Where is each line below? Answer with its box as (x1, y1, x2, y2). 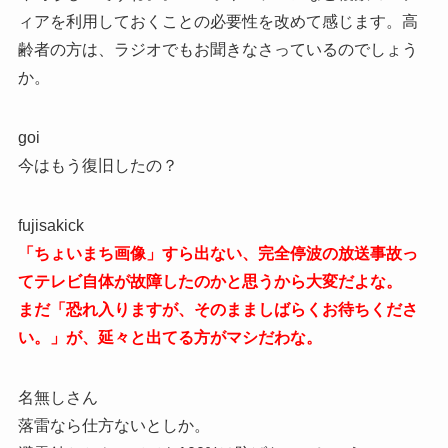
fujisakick (17, 217, 84, 235)
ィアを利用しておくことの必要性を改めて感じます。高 (17, 13, 418, 31)
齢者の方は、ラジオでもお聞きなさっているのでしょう (17, 41, 418, 59)
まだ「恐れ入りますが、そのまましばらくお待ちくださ (17, 301, 418, 319)
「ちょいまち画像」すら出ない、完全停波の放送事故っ (17, 245, 418, 263)
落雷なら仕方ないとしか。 (17, 417, 210, 435)
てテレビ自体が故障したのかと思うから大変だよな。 (17, 273, 402, 291)
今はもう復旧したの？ (17, 157, 178, 175)
